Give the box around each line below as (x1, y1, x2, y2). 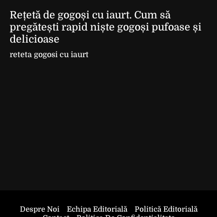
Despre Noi (19, 205, 60, 214)
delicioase (10, 33, 60, 45)
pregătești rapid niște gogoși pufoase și (10, 21, 201, 33)
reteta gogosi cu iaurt (10, 50, 89, 59)
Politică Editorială (134, 205, 198, 214)
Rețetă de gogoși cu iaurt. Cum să (10, 9, 170, 21)
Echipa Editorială (66, 205, 127, 214)
